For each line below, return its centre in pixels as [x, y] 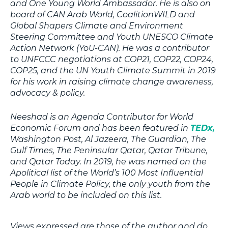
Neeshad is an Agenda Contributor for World [102, 117]
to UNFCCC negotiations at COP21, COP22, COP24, [112, 59]
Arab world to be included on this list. [86, 195]
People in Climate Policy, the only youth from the [110, 184]
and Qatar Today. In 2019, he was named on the [108, 161]
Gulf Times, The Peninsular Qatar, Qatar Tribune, [109, 150]
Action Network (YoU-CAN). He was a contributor [110, 48]
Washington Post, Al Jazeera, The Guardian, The [108, 139]
